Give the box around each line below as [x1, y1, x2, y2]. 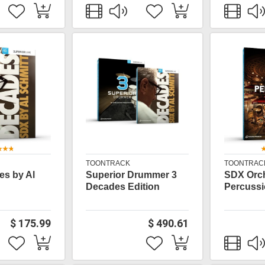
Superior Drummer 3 [86, 170, 177, 180]
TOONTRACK [86, 159, 131, 167]
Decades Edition [86, 182, 160, 192]
